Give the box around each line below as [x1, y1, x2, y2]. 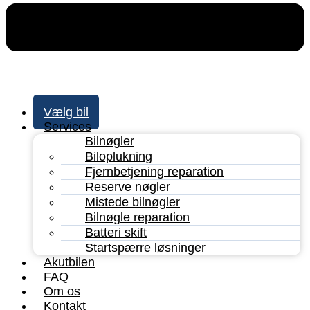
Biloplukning [85, 149, 152, 163]
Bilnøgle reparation [85, 210, 190, 224]
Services [44, 119, 91, 134]
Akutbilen [44, 255, 95, 269]
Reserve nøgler [85, 179, 170, 194]
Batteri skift [85, 225, 147, 239]
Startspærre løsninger [85, 240, 206, 255]
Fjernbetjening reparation [85, 164, 224, 179]
